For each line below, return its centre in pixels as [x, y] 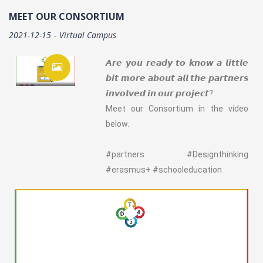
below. [118, 124]
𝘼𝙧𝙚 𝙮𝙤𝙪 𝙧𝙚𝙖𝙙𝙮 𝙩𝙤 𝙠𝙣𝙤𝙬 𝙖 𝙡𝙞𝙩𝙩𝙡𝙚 [177, 63]
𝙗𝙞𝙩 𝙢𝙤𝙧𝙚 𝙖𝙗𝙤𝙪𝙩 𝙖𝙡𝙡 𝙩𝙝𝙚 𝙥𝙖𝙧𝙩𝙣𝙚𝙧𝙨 [177, 78]
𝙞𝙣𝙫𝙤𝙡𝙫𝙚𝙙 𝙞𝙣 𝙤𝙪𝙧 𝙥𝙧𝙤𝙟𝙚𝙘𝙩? [160, 93]
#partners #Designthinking [177, 154]
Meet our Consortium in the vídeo [177, 108]
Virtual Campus [88, 35]
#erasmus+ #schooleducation [164, 169]
